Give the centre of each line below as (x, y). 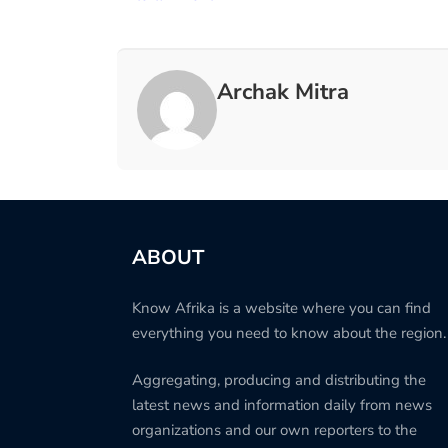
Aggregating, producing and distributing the (279, 380)
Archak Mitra (283, 91)
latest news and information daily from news (282, 405)
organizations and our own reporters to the (274, 430)
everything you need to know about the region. (289, 332)
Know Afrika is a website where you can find (281, 307)
